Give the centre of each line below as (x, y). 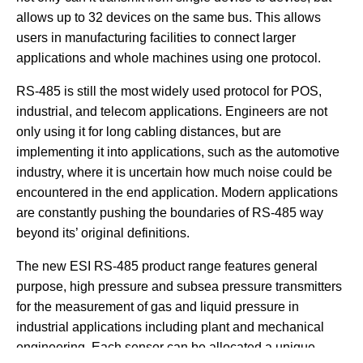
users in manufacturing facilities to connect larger (156, 37)
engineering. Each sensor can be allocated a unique (166, 347)
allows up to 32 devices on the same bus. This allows (169, 17)
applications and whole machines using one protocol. (169, 58)
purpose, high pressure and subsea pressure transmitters (179, 286)
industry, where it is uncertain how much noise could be (174, 172)
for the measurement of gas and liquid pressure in (158, 306)
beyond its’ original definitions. (103, 233)
